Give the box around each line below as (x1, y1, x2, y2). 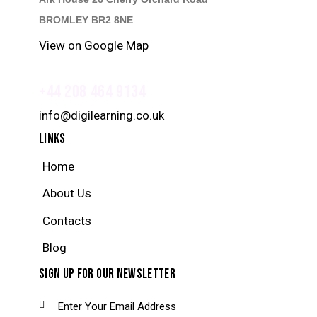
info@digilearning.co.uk (39, 108, 164, 123)
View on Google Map (39, 38, 149, 53)
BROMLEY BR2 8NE (39, 13, 133, 25)
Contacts (42, 213, 92, 228)
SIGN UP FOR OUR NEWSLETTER (39, 266, 176, 283)
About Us (42, 186, 92, 201)
